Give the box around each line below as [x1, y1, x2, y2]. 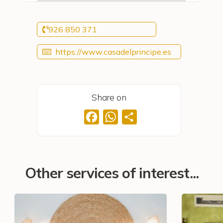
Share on [92, 92, 126, 103]
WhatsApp [117, 111, 158, 122]
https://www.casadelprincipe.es [55, 46, 171, 57]
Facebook [99, 111, 137, 122]
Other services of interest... [24, 164, 199, 182]
